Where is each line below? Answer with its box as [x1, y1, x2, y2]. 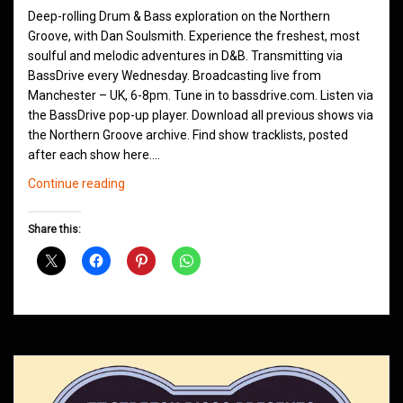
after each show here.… [28, 147, 160, 162]
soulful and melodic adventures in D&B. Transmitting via [28, 48, 343, 63]
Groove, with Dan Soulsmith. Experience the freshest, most [28, 28, 360, 43]
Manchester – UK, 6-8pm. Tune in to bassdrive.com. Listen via [28, 87, 373, 103]
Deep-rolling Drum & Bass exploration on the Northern [28, 8, 330, 23]
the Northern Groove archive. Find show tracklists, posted [28, 127, 348, 142]
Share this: [28, 222, 81, 236]
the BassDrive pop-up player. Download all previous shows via [28, 107, 373, 122]
